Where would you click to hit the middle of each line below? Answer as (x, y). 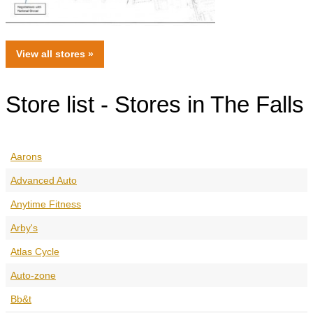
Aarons (26, 156)
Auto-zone (33, 275)
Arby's (24, 227)
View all (36, 54)
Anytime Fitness (46, 204)
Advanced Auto (44, 180)
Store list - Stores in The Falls (155, 104)
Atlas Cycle (35, 251)
